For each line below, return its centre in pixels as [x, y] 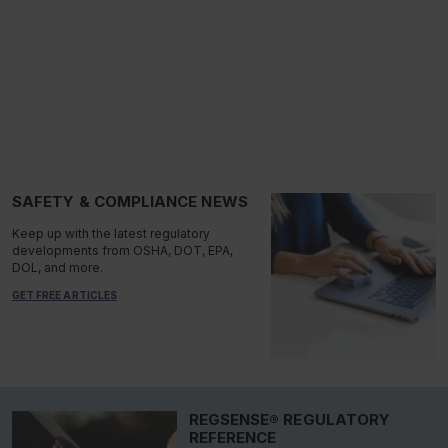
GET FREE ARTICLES [64, 295]
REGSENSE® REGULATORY [289, 420]
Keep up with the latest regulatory [111, 234]
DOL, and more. [57, 268]
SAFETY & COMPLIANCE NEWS [130, 202]
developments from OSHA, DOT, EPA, [122, 251]
